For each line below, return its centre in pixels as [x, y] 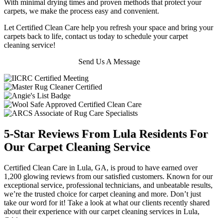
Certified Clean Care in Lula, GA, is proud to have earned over [101, 167]
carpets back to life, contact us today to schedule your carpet [96, 36]
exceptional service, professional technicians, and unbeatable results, [108, 185]
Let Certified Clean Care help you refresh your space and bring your [109, 27]
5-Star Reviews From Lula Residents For [106, 134]
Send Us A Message [109, 61]
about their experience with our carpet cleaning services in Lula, [102, 211]
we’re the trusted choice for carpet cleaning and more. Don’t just [102, 194]
